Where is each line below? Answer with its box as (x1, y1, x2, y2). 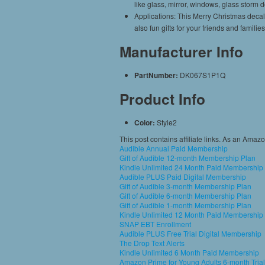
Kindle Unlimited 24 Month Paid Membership (119, 162, 263, 172)
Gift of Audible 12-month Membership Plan (119, 153, 256, 163)
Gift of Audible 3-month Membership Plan (119, 181, 251, 191)
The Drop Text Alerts (119, 238, 185, 248)
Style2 (157, 117, 177, 127)
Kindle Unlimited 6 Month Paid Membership (119, 247, 259, 257)
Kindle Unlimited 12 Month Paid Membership (119, 209, 263, 219)
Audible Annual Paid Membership (119, 143, 228, 153)
